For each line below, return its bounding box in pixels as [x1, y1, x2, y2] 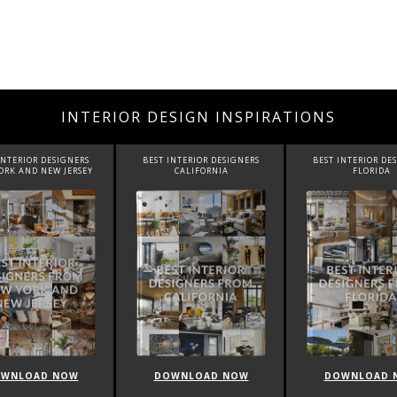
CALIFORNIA [37, 164, 92, 176]
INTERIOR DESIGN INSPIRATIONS [61, 106, 336, 127]
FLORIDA [215, 164, 254, 176]
